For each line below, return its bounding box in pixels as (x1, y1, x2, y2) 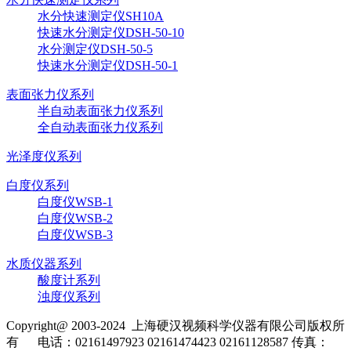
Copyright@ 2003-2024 (6, 318, 132, 332)
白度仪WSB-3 (38, 227, 113, 241)
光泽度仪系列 (6, 149, 81, 163)
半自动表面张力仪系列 (38, 103, 163, 118)
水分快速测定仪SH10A (38, 9, 164, 23)
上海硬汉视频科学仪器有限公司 (132, 318, 307, 332)
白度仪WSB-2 (38, 211, 113, 225)
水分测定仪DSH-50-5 (38, 42, 153, 56)
